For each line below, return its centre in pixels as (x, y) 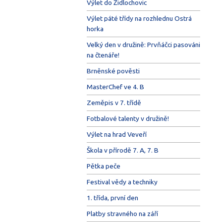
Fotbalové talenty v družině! (128, 118)
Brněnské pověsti (113, 71)
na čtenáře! (103, 55)
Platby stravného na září (122, 213)
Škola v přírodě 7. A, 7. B (122, 150)
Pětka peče (103, 166)
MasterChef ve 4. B (115, 86)
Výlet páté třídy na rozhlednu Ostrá (139, 18)
